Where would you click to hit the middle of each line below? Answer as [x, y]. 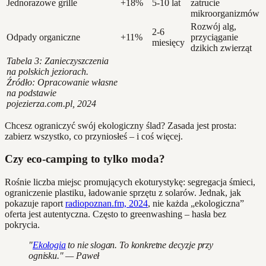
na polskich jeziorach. [47, 71]
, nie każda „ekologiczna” [196, 204]
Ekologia [49, 245]
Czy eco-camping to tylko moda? [85, 159]
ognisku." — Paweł [64, 256]
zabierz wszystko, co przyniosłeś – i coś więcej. [94, 136]
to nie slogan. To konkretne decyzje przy [140, 245]
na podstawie [31, 93]
